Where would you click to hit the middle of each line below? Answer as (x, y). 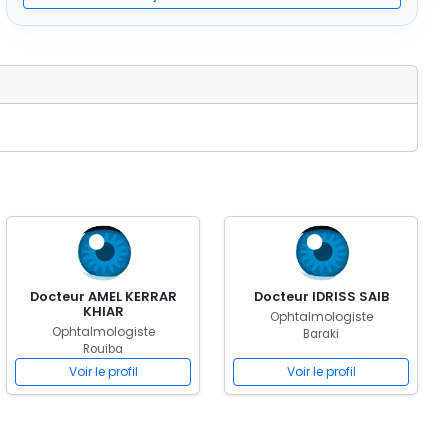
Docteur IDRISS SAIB (321, 296)
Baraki (321, 334)
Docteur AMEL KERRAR (103, 296)
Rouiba (103, 349)
